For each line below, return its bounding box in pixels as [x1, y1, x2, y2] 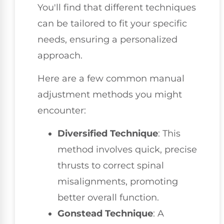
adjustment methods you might [37, 88, 182, 100]
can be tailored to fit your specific [37, 17, 187, 29]
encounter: [37, 104, 86, 116]
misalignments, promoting [57, 176, 178, 187]
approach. [37, 49, 82, 61]
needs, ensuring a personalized [37, 33, 177, 45]
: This [158, 128, 180, 139]
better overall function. [57, 192, 159, 203]
